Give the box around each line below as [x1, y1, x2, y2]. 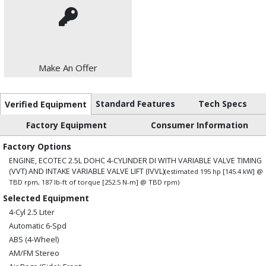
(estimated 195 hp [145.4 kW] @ [164, 167, 263, 176]
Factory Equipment [26, 119, 107, 131]
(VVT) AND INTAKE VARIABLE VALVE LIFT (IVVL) [9, 166, 164, 177]
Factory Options [3, 141, 71, 153]
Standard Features [96, 98, 175, 110]
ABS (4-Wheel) [9, 235, 59, 245]
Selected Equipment [3, 192, 89, 204]
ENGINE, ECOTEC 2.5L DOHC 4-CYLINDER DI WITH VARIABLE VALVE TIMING [9, 156, 262, 166]
